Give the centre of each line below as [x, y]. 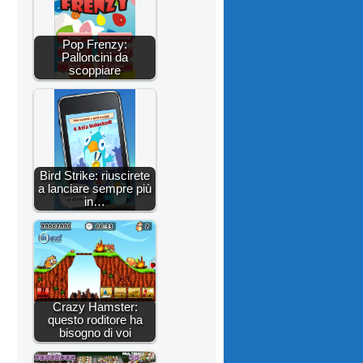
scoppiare [95, 70]
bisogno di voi [95, 332]
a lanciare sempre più [95, 188]
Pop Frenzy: [95, 44]
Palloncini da [95, 57]
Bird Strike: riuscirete [95, 175]
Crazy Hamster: [95, 306]
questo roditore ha [95, 319]
